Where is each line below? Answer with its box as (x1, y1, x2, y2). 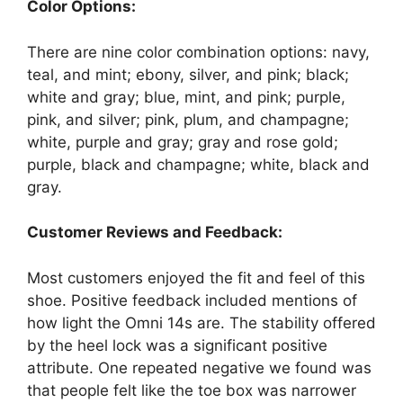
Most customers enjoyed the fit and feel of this (27, 268, 365, 287)
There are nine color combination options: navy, (27, 42, 370, 61)
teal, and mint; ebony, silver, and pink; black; (27, 65, 349, 84)
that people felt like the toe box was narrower (27, 381, 356, 399)
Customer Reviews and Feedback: (27, 223, 282, 242)
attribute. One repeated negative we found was (27, 358, 372, 377)
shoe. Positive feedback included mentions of (27, 291, 357, 309)
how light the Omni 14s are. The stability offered (27, 313, 376, 332)
